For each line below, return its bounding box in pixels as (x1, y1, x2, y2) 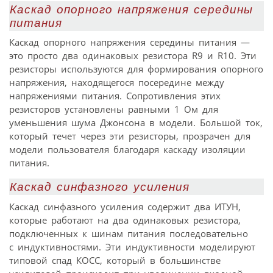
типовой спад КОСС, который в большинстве (9, 253, 221, 266)
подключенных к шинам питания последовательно (9, 227, 248, 239)
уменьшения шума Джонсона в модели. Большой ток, (9, 116, 263, 129)
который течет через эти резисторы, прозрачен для (9, 130, 250, 143)
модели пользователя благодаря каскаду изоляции (9, 143, 246, 156)
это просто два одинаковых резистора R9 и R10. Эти (9, 49, 257, 62)
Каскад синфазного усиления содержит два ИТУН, (9, 200, 241, 213)
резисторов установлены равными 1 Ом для (9, 103, 218, 116)
